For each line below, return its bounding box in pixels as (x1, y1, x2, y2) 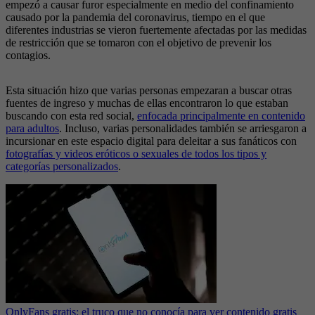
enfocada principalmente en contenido (137, 110, 305, 122)
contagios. (6, 49, 51, 62)
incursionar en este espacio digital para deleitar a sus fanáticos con (6, 135, 297, 148)
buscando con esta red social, (6, 110, 137, 122)
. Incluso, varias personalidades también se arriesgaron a (59, 122, 307, 135)
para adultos (6, 122, 59, 135)
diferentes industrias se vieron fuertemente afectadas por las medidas (6, 24, 307, 37)
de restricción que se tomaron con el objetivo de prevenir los (6, 37, 271, 49)
